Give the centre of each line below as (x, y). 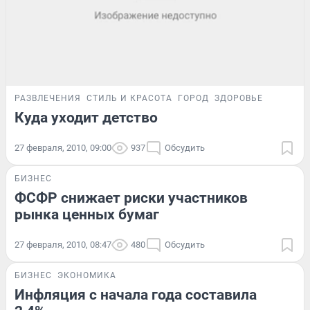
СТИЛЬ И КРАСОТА (129, 98)
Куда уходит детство (86, 117)
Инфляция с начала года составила (136, 294)
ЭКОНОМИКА (87, 275)
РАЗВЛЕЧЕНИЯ (48, 98)
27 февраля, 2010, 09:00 (63, 147)
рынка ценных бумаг (87, 214)
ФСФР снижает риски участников (131, 198)
